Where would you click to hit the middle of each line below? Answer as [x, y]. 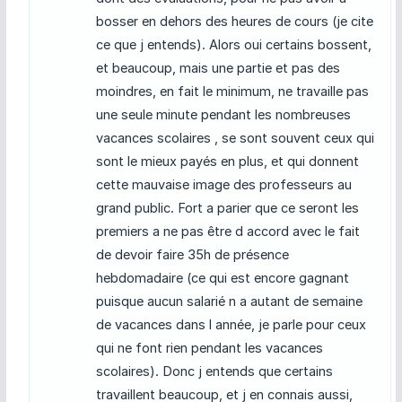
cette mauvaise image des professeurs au [223, 185]
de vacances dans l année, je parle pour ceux [231, 325]
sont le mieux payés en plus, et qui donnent [227, 162]
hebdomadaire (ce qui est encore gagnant [222, 278]
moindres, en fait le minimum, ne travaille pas [232, 92]
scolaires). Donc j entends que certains [214, 371]
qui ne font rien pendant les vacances [209, 348]
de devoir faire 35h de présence [192, 255]
